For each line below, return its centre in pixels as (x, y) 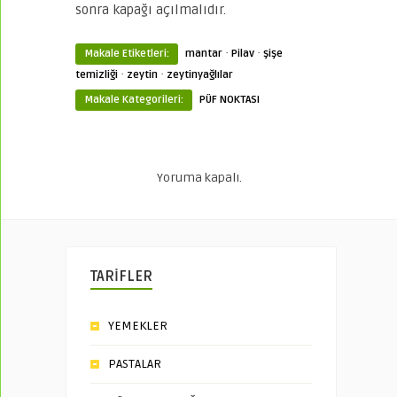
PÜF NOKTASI (230, 99)
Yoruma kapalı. (199, 177)
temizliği (97, 74)
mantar (204, 53)
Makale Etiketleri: (127, 53)
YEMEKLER (138, 325)
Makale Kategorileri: (134, 99)
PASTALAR (135, 363)
